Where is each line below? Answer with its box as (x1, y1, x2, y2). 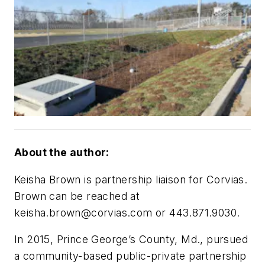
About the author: (14, 146, 109, 159)
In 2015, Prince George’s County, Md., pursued (14, 233, 248, 246)
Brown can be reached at (14, 189, 140, 202)
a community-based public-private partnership (14, 250, 247, 263)
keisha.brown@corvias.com (14, 206, 153, 219)
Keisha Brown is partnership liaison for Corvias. (14, 173, 248, 186)
